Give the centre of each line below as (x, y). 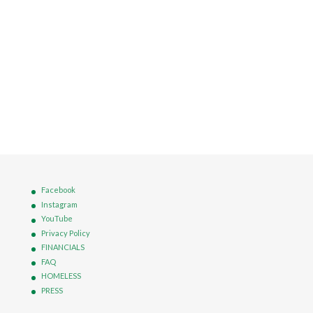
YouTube (57, 219)
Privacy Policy (65, 233)
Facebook (58, 190)
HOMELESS (61, 276)
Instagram (59, 204)
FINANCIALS (63, 247)
